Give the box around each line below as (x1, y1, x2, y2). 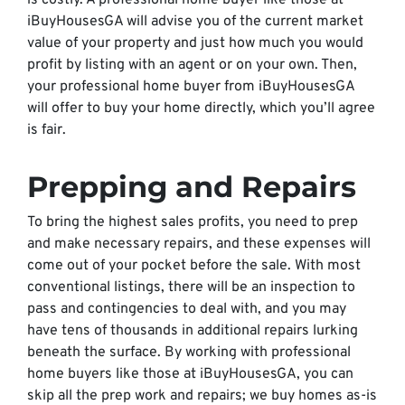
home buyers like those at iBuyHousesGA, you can (27, 365, 353, 383)
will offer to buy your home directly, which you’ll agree (27, 99, 375, 118)
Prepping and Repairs (27, 169, 356, 204)
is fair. (27, 121, 66, 139)
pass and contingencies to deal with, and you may (27, 300, 346, 318)
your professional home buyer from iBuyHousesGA (27, 78, 354, 96)
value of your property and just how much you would (27, 34, 363, 52)
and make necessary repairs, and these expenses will (27, 235, 371, 253)
